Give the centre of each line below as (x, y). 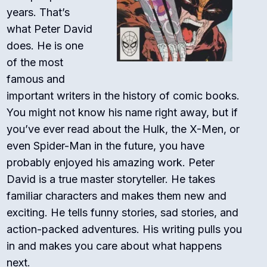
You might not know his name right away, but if (122, 113)
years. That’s (38, 13)
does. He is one (45, 46)
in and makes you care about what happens (114, 246)
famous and (36, 79)
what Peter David (50, 29)
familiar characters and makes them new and (117, 196)
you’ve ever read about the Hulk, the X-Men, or (123, 129)
